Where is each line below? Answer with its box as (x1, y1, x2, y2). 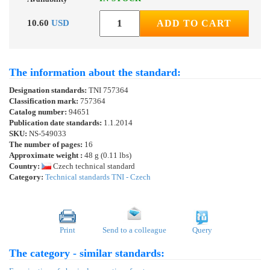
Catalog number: (9, 107, 69, 117)
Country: (9, 162, 42, 171)
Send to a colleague (102, 225, 166, 235)
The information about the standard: (9, 66, 181, 79)
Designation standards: (9, 86, 89, 95)
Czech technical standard (51, 162, 135, 171)
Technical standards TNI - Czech (45, 172, 151, 182)
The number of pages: (9, 140, 83, 149)
